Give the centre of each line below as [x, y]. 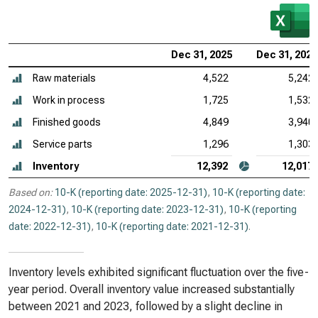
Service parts [62, 144]
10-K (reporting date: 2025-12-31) [131, 192]
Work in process [69, 100]
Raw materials [64, 78]
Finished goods [67, 122]
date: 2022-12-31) [50, 226]
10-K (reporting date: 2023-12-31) [147, 209]
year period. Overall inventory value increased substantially [152, 289]
